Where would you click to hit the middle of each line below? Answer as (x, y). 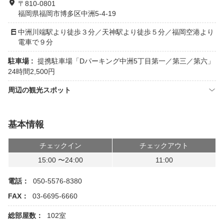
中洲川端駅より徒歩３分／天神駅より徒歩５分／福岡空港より (116, 32)
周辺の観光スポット (39, 90)
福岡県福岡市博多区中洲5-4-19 (67, 13)
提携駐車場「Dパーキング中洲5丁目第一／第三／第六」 (126, 61)
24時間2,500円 (31, 71)
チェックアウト (164, 145)
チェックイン (60, 145)
